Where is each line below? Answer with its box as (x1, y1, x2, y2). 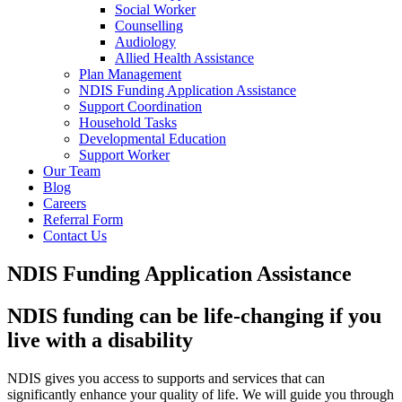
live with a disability (7, 328, 193, 352)
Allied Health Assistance (115, 50, 254, 66)
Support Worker (79, 147, 170, 162)
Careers (43, 196, 86, 211)
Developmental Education (79, 131, 226, 146)
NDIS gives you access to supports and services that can (7, 370, 325, 386)
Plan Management (79, 66, 181, 82)
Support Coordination (79, 99, 202, 114)
